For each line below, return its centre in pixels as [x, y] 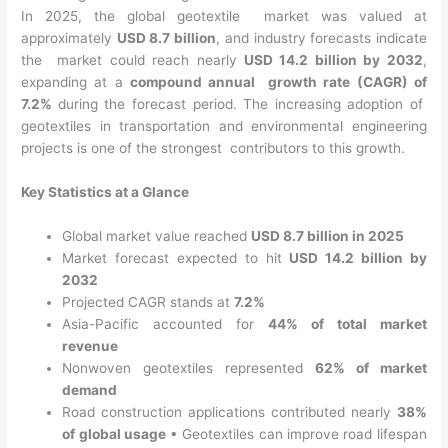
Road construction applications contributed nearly [229, 411]
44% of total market [347, 323]
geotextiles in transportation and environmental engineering [224, 126]
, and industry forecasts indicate [321, 38]
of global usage [116, 433]
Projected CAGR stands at [148, 301]
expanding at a [76, 82]
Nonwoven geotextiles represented [189, 367]
